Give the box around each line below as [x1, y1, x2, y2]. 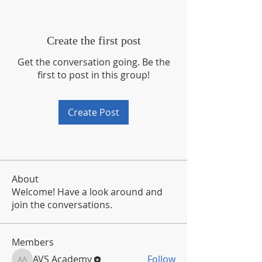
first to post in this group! [37, 68, 150, 81]
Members [12, 236, 54, 249]
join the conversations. [12, 198, 112, 211]
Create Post [68, 106, 119, 119]
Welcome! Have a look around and [12, 185, 163, 198]
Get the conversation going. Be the [17, 56, 170, 68]
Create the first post [46, 34, 141, 47]
